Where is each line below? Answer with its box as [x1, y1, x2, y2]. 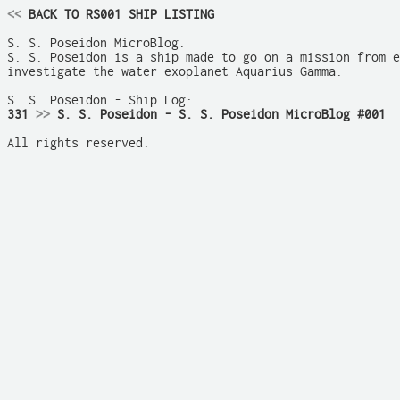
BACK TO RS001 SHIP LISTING [21, 7, 214, 21]
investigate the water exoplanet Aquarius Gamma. [7, 64, 343, 79]
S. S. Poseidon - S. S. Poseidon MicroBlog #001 [50, 107, 386, 121]
